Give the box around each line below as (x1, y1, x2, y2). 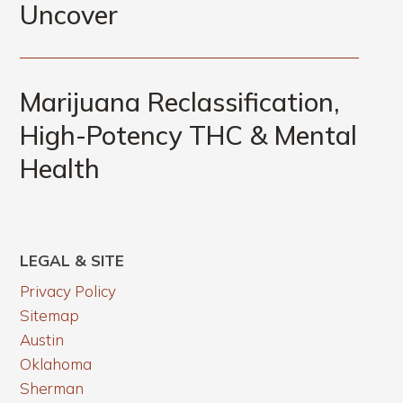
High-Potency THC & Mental (20, 119, 358, 152)
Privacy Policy (20, 282, 117, 301)
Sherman (20, 379, 85, 399)
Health (20, 152, 101, 185)
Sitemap (20, 306, 80, 326)
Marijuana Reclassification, (20, 85, 340, 119)
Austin (20, 330, 65, 350)
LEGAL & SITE (20, 251, 125, 271)
